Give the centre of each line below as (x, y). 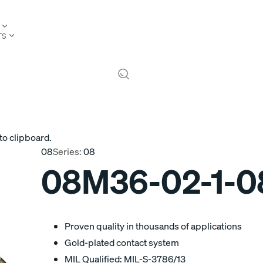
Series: (67, 151)
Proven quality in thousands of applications (153, 226)
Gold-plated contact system (122, 242)
